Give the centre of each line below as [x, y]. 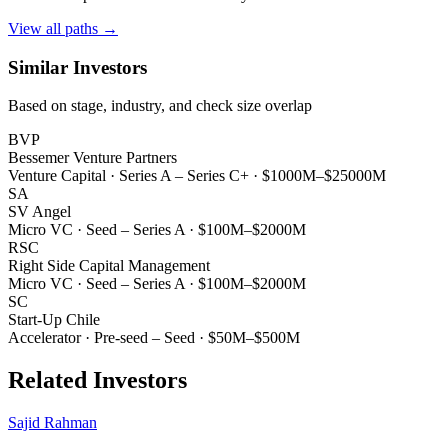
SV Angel [39, 212]
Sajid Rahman [52, 423]
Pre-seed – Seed [144, 338]
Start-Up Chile [54, 320]
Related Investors [97, 380]
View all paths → [63, 28]
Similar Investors [77, 67]
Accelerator [44, 338]
